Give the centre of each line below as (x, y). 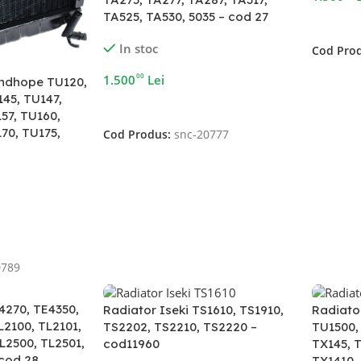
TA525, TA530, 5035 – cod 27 (186, 17)
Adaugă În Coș (149, 106)
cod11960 (132, 344)
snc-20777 (202, 135)
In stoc (138, 48)
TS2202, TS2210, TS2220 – (180, 327)
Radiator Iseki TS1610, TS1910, (194, 310)
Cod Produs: (139, 135)
